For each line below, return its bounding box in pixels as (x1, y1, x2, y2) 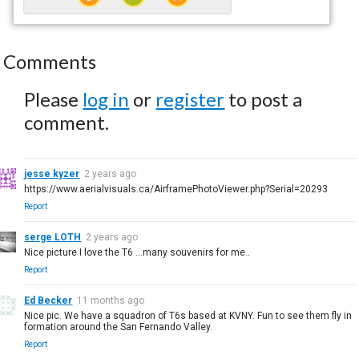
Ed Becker (24, 294, 73, 306)
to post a (224, 87, 303, 111)
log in (83, 87, 130, 111)
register (155, 87, 225, 111)
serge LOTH (24, 231, 82, 243)
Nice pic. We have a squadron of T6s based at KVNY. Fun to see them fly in (24, 309, 353, 321)
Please (24, 87, 83, 111)
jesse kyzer (24, 167, 80, 179)
